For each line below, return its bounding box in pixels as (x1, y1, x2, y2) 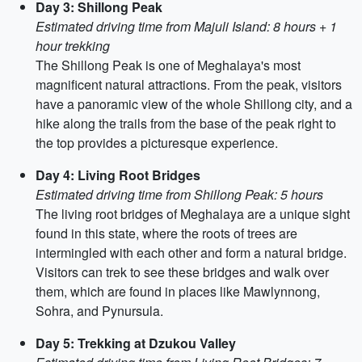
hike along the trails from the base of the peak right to (36, 114, 336, 133)
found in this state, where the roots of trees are (36, 224, 297, 242)
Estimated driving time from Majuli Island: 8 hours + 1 (36, 17, 337, 36)
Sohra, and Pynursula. (36, 301, 163, 320)
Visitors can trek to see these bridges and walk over (36, 263, 329, 281)
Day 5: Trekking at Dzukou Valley (36, 334, 236, 352)
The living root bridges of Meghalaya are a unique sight (36, 204, 350, 223)
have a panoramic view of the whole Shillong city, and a (36, 95, 352, 113)
